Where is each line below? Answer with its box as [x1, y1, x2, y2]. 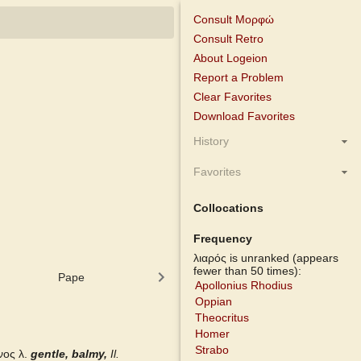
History [193, 135, 229, 147]
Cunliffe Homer [161, 271, 239, 284]
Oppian [194, 295, 232, 308]
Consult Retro [193, 32, 263, 45]
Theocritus [194, 311, 249, 324]
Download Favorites [193, 110, 295, 122]
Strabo [194, 343, 229, 356]
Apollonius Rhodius [194, 279, 293, 292]
